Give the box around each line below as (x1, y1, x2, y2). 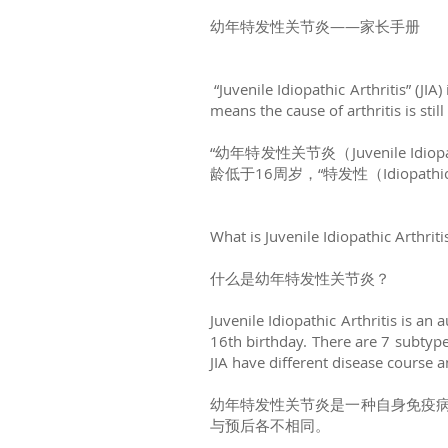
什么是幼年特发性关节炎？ (210, 268, 390, 288)
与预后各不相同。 (210, 415, 330, 435)
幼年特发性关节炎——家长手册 (210, 16, 420, 36)
